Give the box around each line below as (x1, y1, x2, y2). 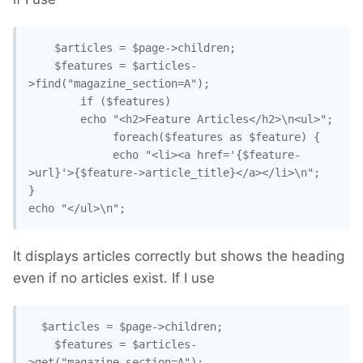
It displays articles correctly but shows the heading (13, 248, 344, 265)
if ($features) (28, 95, 80, 109)
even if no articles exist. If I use (13, 270, 215, 287)
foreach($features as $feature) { (28, 130, 106, 144)
